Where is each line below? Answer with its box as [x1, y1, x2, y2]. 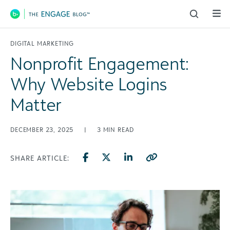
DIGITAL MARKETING [10, 40, 74, 47]
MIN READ [103, 126, 135, 133]
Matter [10, 93, 61, 115]
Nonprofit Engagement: [10, 52, 189, 74]
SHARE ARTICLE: [10, 154, 69, 162]
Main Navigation [9, 13, 115, 31]
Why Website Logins [10, 73, 167, 94]
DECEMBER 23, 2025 [10, 126, 76, 133]
